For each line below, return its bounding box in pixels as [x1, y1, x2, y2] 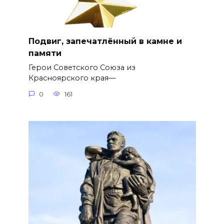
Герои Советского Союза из [28, 63, 135, 72]
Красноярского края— [28, 73, 115, 83]
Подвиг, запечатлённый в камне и [28, 36, 182, 46]
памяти [28, 48, 61, 58]
